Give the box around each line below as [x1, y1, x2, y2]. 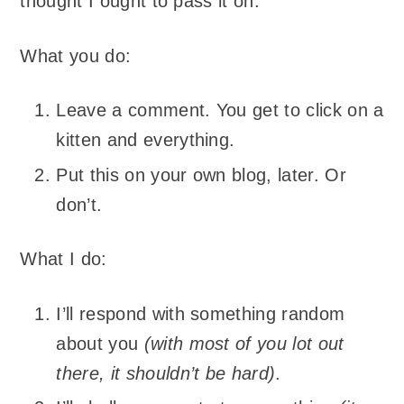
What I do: [20, 249, 107, 270]
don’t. [56, 194, 103, 215]
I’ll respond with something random [56, 303, 345, 324]
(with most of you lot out [143, 333, 344, 353]
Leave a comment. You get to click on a [56, 100, 384, 121]
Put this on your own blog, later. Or [56, 164, 346, 185]
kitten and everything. [56, 130, 235, 151]
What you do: [20, 45, 132, 66]
